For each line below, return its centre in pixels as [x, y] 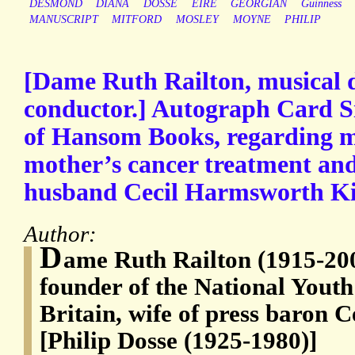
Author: [63, 234]
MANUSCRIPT [63, 20]
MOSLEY [197, 20]
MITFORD [137, 20]
